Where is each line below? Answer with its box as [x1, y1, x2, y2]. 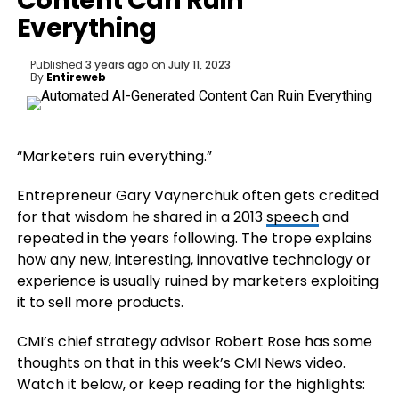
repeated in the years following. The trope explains [16, 228, 372, 248]
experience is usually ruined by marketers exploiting [16, 271, 379, 291]
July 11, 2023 [167, 57, 231, 72]
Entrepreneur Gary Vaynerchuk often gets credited [16, 185, 379, 206]
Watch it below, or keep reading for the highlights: [16, 374, 365, 395]
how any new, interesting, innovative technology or [16, 249, 371, 270]
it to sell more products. [16, 292, 183, 313]
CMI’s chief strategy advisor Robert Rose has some [16, 331, 372, 352]
